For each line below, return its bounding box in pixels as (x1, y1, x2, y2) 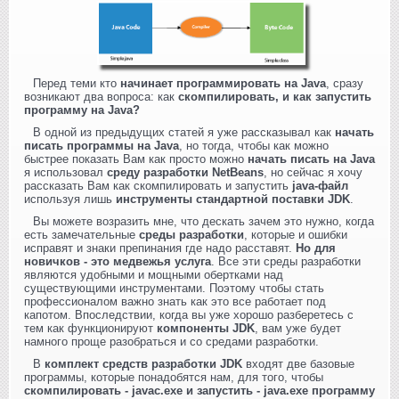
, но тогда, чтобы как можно (179, 138, 329, 152)
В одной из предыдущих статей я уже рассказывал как (33, 125, 335, 139)
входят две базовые (242, 356, 354, 370)
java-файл (292, 178, 348, 192)
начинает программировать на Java (120, 76, 326, 90)
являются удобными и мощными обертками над (24, 267, 283, 281)
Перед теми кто (33, 76, 120, 90)
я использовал (24, 165, 107, 179)
